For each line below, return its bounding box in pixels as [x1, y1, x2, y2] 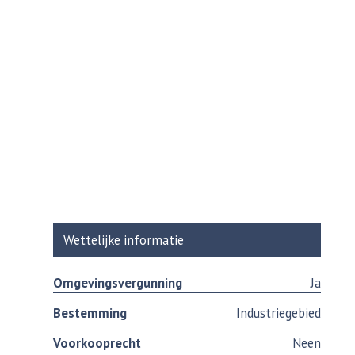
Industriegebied [235, 303, 321, 322]
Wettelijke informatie [63, 231, 185, 250]
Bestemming [53, 303, 128, 322]
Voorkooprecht [53, 334, 142, 352]
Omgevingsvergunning [53, 273, 183, 292]
